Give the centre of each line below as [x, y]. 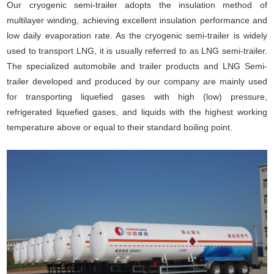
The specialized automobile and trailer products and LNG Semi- [137, 66]
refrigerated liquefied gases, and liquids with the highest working [137, 112]
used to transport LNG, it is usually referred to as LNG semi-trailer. [137, 51]
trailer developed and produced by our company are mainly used [137, 82]
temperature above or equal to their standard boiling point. [121, 128]
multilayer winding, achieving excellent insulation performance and [137, 20]
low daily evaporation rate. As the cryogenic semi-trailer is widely [137, 36]
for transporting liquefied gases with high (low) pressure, [137, 97]
